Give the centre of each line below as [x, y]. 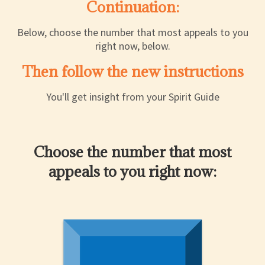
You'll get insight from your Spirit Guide [132, 97]
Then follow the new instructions [132, 72]
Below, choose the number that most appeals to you [132, 33]
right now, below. [132, 46]
